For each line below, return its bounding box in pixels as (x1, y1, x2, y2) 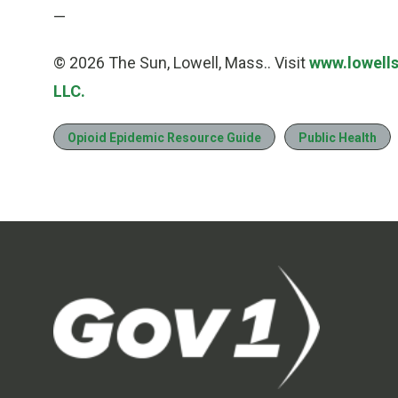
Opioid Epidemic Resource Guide (68, 131, 261, 146)
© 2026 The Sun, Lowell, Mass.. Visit (53, 53, 309, 73)
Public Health (298, 131, 377, 146)
